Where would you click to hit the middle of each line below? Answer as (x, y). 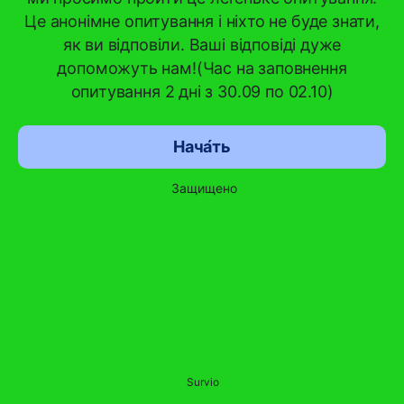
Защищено (204, 188)
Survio (203, 382)
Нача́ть (202, 147)
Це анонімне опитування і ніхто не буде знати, (202, 21)
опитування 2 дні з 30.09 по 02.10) (202, 92)
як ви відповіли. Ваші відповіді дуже (202, 45)
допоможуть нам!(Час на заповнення (202, 68)
